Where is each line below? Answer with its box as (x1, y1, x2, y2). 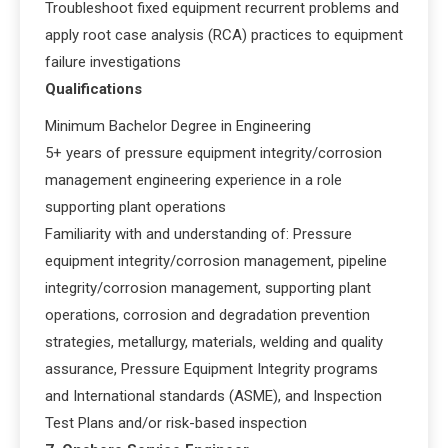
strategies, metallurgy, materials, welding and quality (45, 332, 383, 351)
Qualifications (45, 79, 142, 98)
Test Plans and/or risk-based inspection (45, 413, 307, 432)
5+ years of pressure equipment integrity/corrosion (45, 143, 382, 162)
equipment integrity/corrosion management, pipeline (45, 251, 387, 270)
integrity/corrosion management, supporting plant (45, 278, 371, 297)
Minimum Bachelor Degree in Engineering (45, 116, 311, 135)
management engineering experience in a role (45, 170, 342, 189)
